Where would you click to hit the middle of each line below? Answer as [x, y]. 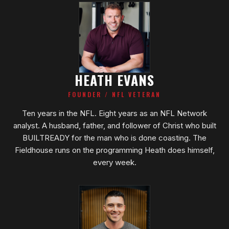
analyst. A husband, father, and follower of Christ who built [114, 125]
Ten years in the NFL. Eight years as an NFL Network [114, 113]
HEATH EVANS [114, 80]
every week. [114, 162]
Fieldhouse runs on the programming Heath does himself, [114, 150]
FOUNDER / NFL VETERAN [114, 94]
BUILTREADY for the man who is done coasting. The [114, 138]
